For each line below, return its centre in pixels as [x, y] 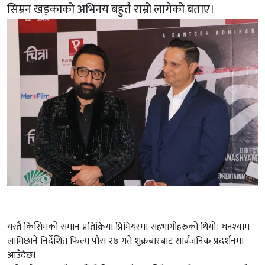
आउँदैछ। [22, 255]
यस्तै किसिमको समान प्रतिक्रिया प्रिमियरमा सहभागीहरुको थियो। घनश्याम [128, 227]
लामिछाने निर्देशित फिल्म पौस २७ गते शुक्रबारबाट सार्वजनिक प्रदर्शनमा [125, 241]
